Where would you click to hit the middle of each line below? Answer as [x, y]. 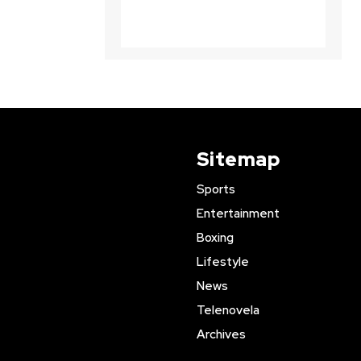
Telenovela [228, 310]
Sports [216, 189]
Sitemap [238, 159]
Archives [221, 334]
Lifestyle [222, 262]
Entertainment [238, 214]
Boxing [215, 238]
